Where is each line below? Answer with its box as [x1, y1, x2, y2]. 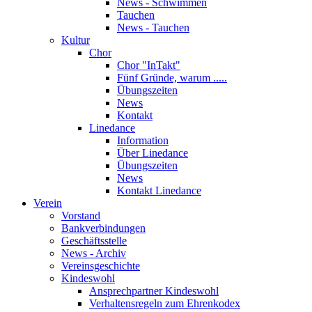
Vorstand [61, 210, 100, 221]
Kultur [61, 34, 90, 46]
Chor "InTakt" [117, 59, 180, 71]
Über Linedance [117, 147, 188, 159]
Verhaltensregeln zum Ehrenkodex [89, 297, 240, 309]
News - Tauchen [117, 22, 189, 33]
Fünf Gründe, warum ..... [117, 72, 227, 84]
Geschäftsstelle [61, 235, 127, 247]
